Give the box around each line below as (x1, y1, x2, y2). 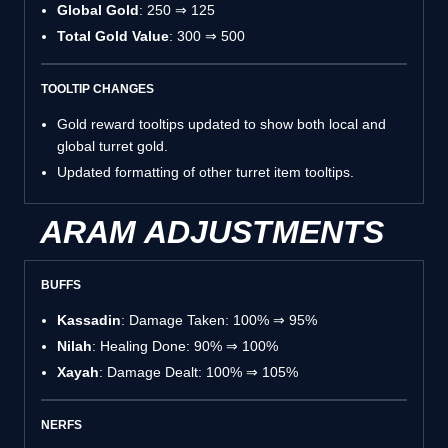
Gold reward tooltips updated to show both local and (57, 115, 386, 132)
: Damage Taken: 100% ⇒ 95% (121, 311, 317, 328)
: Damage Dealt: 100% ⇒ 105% (99, 363, 298, 380)
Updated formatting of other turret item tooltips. (57, 163, 354, 180)
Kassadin (57, 311, 121, 328)
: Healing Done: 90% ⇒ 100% (92, 337, 278, 354)
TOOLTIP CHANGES (41, 81, 154, 96)
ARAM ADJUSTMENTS (40, 213, 384, 250)
